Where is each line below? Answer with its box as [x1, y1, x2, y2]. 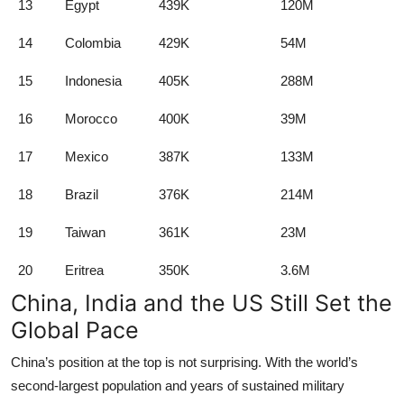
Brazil [65, 187, 98, 203]
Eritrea [65, 262, 104, 279]
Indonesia [65, 73, 122, 89]
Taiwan [65, 225, 106, 241]
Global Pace [11, 317, 139, 344]
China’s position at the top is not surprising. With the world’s [11, 354, 358, 371]
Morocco [65, 111, 117, 127]
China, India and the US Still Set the [11, 289, 392, 317]
